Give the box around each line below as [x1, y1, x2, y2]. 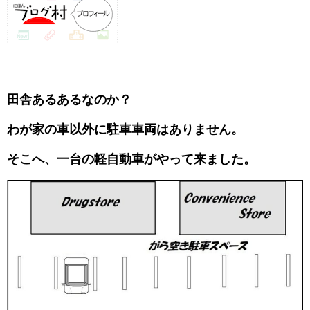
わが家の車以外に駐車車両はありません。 [7, 122, 244, 136]
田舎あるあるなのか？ [7, 92, 135, 107]
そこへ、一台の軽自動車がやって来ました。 [7, 152, 256, 166]
